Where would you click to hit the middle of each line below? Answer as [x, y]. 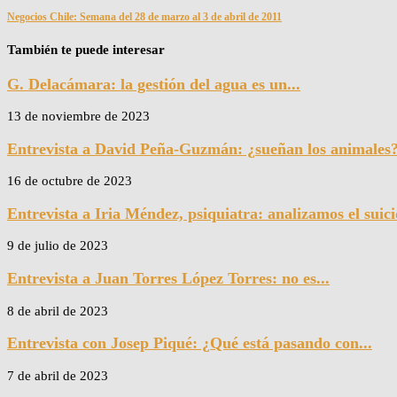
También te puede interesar [86, 49]
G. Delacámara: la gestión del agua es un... [154, 84]
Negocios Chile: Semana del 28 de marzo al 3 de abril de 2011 [144, 17]
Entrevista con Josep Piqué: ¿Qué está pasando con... [190, 343]
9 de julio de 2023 [58, 246]
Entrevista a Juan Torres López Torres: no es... [168, 279]
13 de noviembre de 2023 [78, 117]
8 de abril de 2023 [58, 311]
